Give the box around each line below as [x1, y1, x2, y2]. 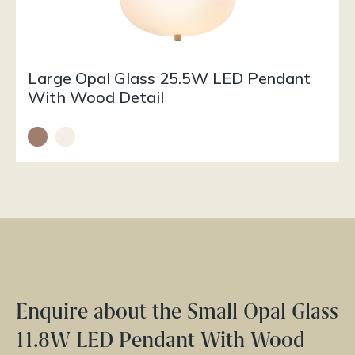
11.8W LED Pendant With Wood [16, 326, 305, 353]
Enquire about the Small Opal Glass [16, 298, 338, 325]
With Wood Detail [28, 87, 164, 107]
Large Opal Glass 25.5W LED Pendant [28, 68, 311, 88]
